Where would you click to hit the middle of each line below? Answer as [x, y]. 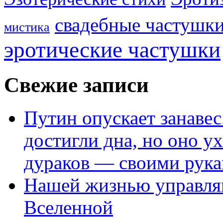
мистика [27, 27]
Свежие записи [76, 85]
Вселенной [68, 208]
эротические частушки [112, 50]
